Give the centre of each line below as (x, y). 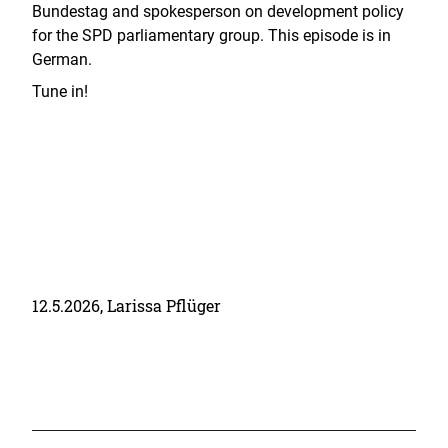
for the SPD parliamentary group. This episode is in (211, 35)
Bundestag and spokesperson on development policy (218, 11)
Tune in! (60, 91)
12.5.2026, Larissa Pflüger (126, 305)
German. (62, 59)
